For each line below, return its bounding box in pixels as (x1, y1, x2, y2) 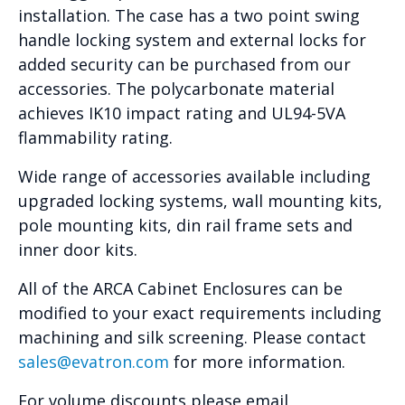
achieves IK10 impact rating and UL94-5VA (18, 101, 345, 124)
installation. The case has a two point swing (18, 4, 360, 26)
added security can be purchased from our (18, 52, 351, 75)
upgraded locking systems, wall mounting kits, (18, 189, 382, 212)
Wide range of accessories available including (18, 165, 371, 187)
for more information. (169, 350, 345, 372)
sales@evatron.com (18, 350, 169, 372)
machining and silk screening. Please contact (18, 325, 366, 348)
